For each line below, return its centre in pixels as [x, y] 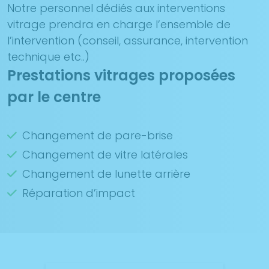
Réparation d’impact [79, 193]
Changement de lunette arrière [106, 174]
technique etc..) [48, 56]
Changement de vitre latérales [105, 154]
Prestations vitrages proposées [121, 75]
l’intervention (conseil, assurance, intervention [128, 40]
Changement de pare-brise [98, 135]
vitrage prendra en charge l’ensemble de [119, 24]
